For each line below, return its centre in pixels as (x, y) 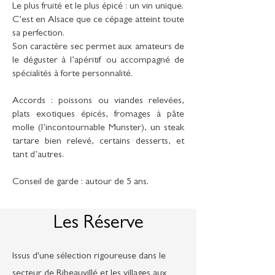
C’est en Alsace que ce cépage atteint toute (98, 20)
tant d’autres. (38, 155)
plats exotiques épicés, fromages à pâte (98, 115)
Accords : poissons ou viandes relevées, (98, 101)
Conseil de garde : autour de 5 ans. (80, 182)
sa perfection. (38, 34)
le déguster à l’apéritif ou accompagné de (98, 61)
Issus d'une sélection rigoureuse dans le (89, 257)
